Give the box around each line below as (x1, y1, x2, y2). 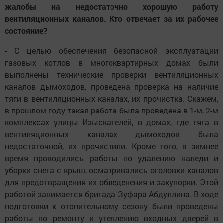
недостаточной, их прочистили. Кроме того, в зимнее (5, 141, 218, 152)
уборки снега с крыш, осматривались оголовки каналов (5, 165, 218, 176)
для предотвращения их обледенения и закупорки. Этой (5, 177, 218, 188)
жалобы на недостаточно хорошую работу (5, 1, 218, 12)
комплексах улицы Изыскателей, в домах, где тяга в (5, 117, 218, 128)
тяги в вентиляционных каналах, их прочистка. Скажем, (5, 93, 218, 104)
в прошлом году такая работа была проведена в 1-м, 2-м (5, 105, 218, 116)
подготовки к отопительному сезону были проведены (5, 201, 218, 212)
